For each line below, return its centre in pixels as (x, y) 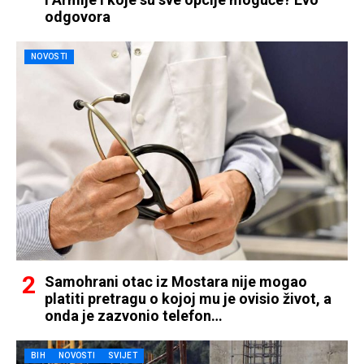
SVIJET (123, 355)
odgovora (78, 16)
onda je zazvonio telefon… (134, 315)
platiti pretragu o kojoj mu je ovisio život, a (188, 298)
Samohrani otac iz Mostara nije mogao (176, 281)
